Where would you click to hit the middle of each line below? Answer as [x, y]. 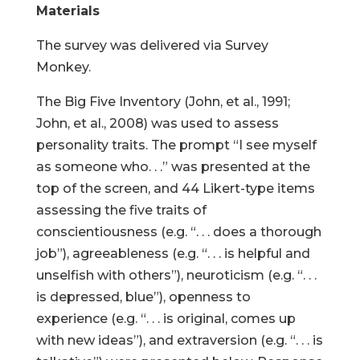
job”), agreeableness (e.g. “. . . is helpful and [173, 254]
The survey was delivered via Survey [152, 45]
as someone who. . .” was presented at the [173, 167]
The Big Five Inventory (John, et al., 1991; [163, 102]
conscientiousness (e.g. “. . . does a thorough [178, 232]
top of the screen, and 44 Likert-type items [175, 188]
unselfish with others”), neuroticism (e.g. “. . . [176, 275]
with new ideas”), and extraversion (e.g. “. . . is [179, 340]
